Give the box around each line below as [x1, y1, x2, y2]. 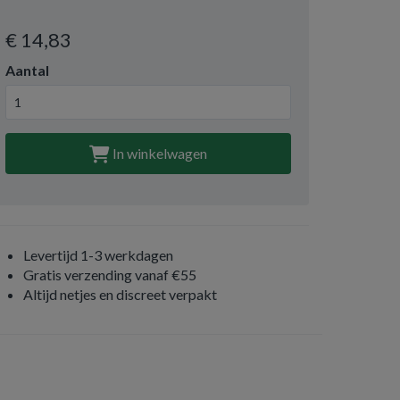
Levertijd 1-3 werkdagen [23, 246, 173, 263]
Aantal [5, 62, 49, 79]
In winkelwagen [110, 145, 207, 162]
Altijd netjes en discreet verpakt [23, 286, 217, 303]
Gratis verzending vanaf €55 [23, 266, 196, 283]
